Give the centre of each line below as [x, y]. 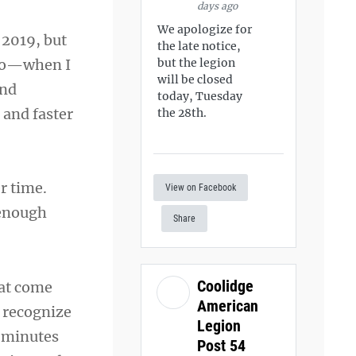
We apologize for [205, 29]
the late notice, [199, 46]
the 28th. [182, 113]
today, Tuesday [200, 96]
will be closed [195, 79]
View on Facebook [201, 187]
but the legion [197, 63]
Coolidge [226, 286]
